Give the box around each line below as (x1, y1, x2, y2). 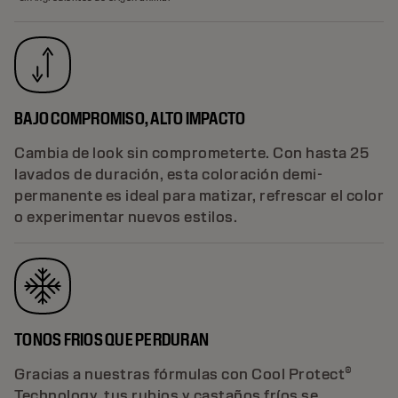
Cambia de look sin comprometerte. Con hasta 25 (14, 143, 369, 163)
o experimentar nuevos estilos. (14, 207, 237, 227)
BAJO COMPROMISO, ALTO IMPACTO (14, 107, 246, 129)
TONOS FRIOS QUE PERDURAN (14, 328, 209, 350)
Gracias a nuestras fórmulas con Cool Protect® (14, 364, 353, 384)
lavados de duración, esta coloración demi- (14, 164, 322, 184)
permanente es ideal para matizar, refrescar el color (14, 186, 384, 205)
